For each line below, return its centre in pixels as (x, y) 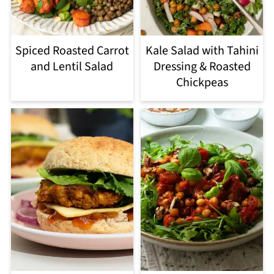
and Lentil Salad (72, 66)
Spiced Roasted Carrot (72, 50)
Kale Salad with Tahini (202, 50)
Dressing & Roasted (202, 66)
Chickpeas (202, 82)
